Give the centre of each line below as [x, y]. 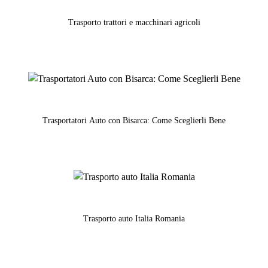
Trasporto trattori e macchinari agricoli [134, 22]
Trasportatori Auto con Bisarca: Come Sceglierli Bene [134, 121]
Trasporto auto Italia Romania [134, 219]
